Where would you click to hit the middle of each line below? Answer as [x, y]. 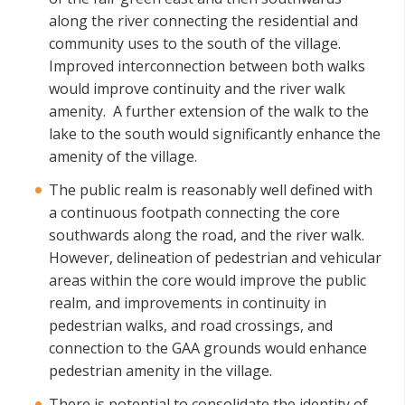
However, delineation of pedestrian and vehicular [215, 258]
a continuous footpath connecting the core [194, 212]
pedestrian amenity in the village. [160, 371]
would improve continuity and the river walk [197, 89]
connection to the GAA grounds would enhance [208, 348]
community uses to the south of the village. [197, 43]
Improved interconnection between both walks [207, 66]
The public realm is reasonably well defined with [211, 190]
